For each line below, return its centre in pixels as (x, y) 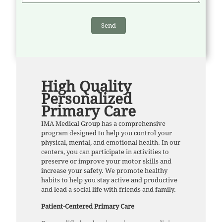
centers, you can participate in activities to (105, 152)
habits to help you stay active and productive (109, 180)
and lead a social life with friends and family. (109, 190)
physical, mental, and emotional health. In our (111, 143)
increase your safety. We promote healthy (104, 171)
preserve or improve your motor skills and (106, 162)
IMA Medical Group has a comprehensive (103, 124)
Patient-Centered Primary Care (88, 207)
